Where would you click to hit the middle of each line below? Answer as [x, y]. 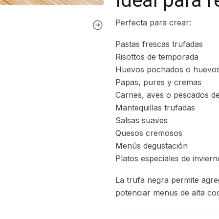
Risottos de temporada [157, 57]
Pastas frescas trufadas [159, 44]
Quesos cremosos [149, 133]
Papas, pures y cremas [158, 82]
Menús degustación [152, 146]
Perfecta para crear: [153, 22]
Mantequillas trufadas [155, 108]
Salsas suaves [142, 120]
